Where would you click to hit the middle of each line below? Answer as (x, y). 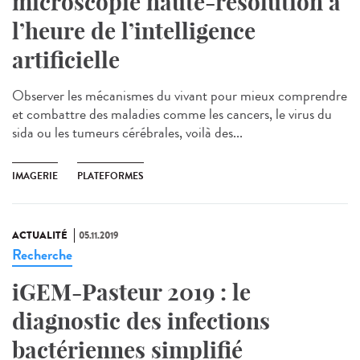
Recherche (42, 254)
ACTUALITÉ (40, 235)
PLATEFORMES (110, 176)
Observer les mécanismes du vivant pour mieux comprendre (180, 95)
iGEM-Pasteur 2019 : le (131, 292)
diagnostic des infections (141, 321)
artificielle (66, 59)
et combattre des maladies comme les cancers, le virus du (172, 114)
